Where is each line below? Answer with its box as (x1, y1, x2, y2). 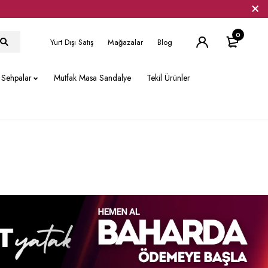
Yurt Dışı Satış (50, 36, 93, 48)
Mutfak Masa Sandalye (54, 72, 131, 84)
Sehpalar (1, 72, 32, 84)
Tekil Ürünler (147, 72, 190, 84)
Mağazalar (108, 36, 143, 48)
